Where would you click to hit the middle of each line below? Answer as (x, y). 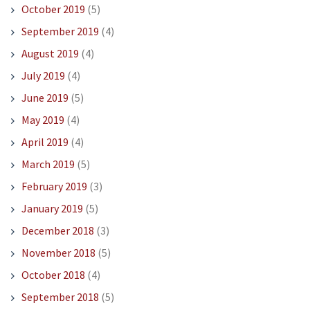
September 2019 (60, 31)
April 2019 (45, 142)
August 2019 (50, 54)
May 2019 (43, 120)
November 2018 (58, 253)
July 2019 (43, 76)
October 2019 (53, 9)
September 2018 (60, 297)
